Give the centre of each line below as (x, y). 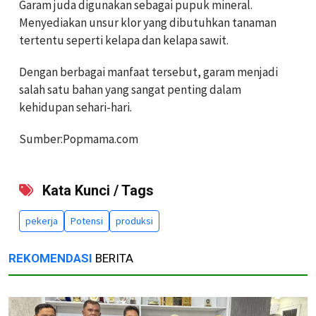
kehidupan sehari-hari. (75, 108)
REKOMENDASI (50, 259)
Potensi (87, 221)
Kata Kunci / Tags (96, 191)
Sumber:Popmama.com (79, 139)
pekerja (42, 221)
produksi (134, 221)
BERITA (113, 259)
